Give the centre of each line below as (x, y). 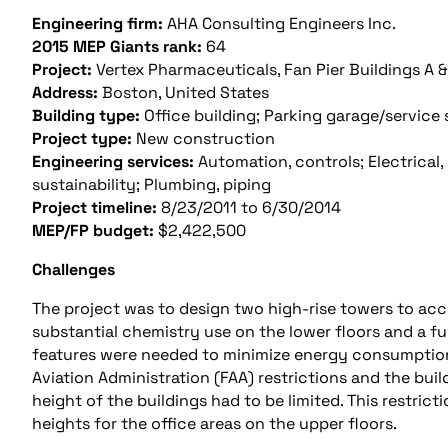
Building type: (86, 115)
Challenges (73, 269)
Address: (65, 92)
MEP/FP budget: (93, 230)
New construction (203, 138)
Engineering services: (113, 161)
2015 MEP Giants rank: (119, 46)
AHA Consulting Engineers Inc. (279, 23)
